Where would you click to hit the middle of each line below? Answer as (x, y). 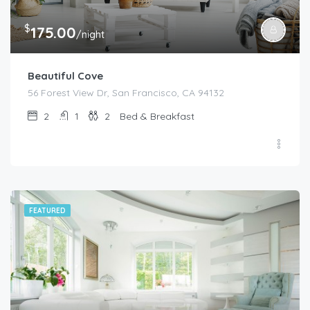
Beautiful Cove (65, 76)
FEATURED (47, 211)
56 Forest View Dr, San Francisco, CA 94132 (126, 93)
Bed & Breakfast (157, 117)
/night (90, 35)
